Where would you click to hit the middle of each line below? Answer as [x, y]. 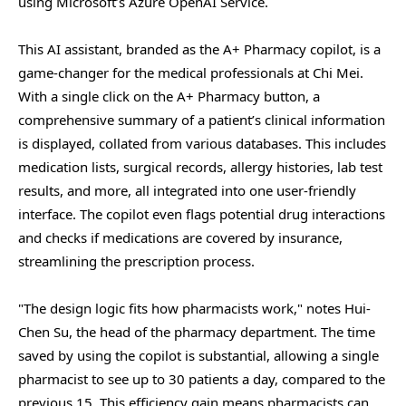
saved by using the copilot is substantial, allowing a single [198, 356]
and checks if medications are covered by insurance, [180, 238]
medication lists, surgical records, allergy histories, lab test [200, 167]
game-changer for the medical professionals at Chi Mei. [191, 73]
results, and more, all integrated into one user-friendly [187, 191]
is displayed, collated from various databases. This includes [202, 144]
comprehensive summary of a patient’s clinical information [202, 120]
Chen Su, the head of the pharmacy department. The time [197, 332]
